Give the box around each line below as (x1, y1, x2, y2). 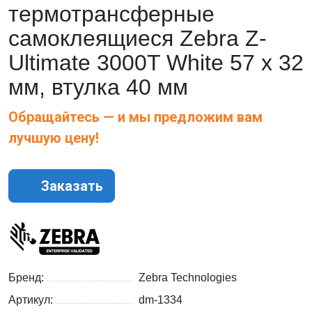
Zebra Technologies (139, 272, 237, 284)
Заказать (38, 178, 103, 195)
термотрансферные (8, 1, 214, 27)
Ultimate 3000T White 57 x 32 (8, 50, 304, 76)
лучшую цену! (8, 130, 99, 147)
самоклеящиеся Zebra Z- (8, 26, 267, 52)
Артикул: (8, 294, 56, 306)
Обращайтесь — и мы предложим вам (8, 109, 263, 126)
